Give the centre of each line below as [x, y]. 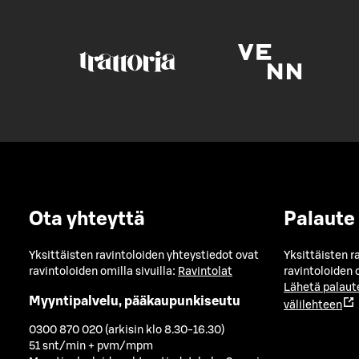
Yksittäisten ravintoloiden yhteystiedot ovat [144, 256]
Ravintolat [205, 272]
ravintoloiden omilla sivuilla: [103, 272]
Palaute [319, 220]
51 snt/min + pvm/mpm [91, 347]
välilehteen [313, 306]
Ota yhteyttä [87, 220]
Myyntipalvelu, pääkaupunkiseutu [135, 301]
